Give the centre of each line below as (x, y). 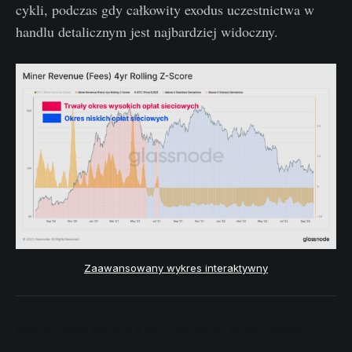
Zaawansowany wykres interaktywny (176, 268)
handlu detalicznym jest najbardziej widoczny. (147, 32)
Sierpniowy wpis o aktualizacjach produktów (158, 329)
